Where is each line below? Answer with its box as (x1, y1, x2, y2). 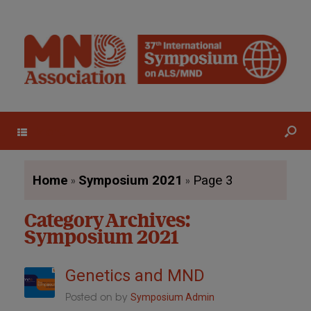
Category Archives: (24, 212, 190, 233)
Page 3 (193, 173, 233, 189)
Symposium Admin (130, 292, 215, 303)
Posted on (70, 289, 115, 304)
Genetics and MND (65, 266, 205, 286)
